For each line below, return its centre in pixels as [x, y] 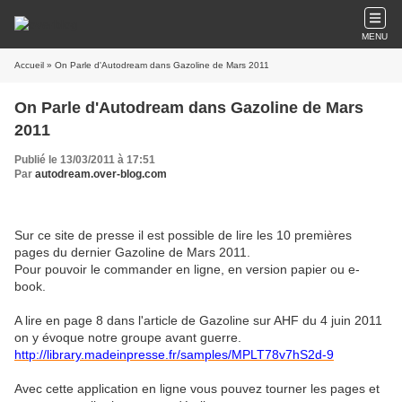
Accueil [29, 65]
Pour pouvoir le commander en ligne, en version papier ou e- [187, 269]
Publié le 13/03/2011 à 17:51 [85, 160]
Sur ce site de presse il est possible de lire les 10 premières [183, 235]
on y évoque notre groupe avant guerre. [128, 337]
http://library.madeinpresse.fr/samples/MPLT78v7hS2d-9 [174, 354]
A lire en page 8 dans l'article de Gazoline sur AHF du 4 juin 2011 [198, 320]
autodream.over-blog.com [101, 174]
